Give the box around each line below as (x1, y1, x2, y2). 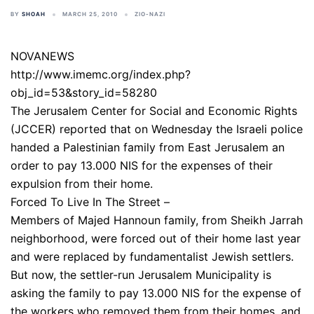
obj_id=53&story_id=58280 (11, 86, 157, 100)
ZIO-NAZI (135, 11, 165, 18)
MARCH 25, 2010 (62, 11, 118, 18)
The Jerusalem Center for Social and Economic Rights (11, 104, 297, 118)
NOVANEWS (11, 49, 74, 63)
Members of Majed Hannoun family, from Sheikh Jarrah (11, 213, 303, 227)
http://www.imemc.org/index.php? (11, 67, 191, 81)
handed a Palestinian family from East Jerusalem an (11, 140, 285, 154)
